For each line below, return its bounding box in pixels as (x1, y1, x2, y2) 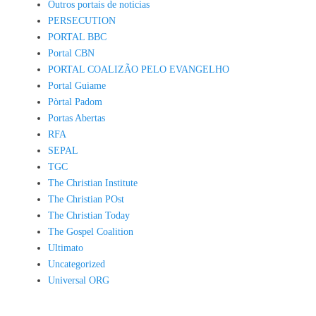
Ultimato (48, 242, 83, 253)
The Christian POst (48, 193, 124, 205)
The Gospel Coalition (48, 226, 133, 237)
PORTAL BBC (48, 31, 107, 42)
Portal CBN (48, 47, 95, 59)
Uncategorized (48, 258, 105, 269)
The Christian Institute (48, 177, 138, 188)
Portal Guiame (48, 80, 106, 91)
